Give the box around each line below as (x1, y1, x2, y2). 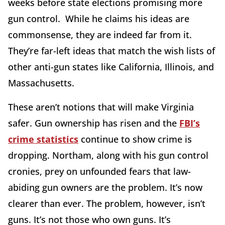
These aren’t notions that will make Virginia (8, 100, 194, 113)
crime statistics (8, 133, 78, 145)
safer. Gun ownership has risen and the (8, 117, 179, 129)
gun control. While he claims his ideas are (8, 12, 189, 25)
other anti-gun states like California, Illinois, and (8, 60, 214, 73)
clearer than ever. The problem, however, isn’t (8, 197, 205, 209)
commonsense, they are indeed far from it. (8, 28, 192, 41)
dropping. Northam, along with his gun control (8, 149, 208, 161)
